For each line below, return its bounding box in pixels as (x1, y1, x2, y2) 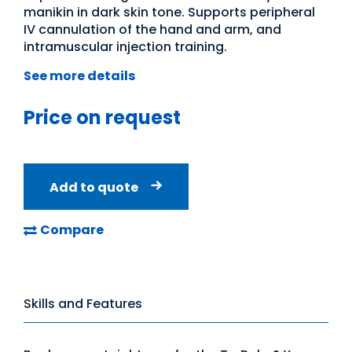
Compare (40, 221, 104, 239)
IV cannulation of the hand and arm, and (24, 20, 281, 38)
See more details (24, 67, 135, 85)
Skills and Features (24, 295, 142, 313)
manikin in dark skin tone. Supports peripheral (24, 3, 315, 21)
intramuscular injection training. (24, 38, 227, 56)
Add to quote (49, 178, 138, 196)
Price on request (24, 104, 181, 130)
